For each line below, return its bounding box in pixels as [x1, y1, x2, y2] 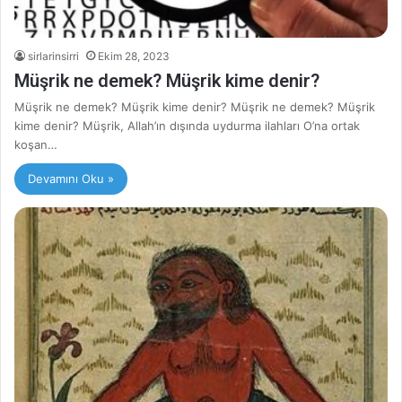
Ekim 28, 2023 [98, 49, 170, 64]
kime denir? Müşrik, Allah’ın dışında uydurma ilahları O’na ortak [14, 118, 360, 134]
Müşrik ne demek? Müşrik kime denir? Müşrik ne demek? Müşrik [14, 100, 375, 115]
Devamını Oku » [28, 171, 114, 187]
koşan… [14, 137, 57, 153]
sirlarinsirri [28, 49, 79, 64]
